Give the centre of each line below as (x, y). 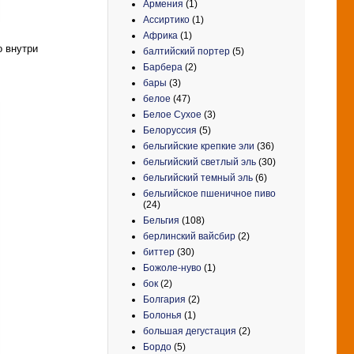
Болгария (164, 299)
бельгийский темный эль (198, 177)
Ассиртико (166, 19)
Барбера (163, 67)
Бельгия (161, 220)
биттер (159, 252)
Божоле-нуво (172, 267)
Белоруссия (170, 130)
